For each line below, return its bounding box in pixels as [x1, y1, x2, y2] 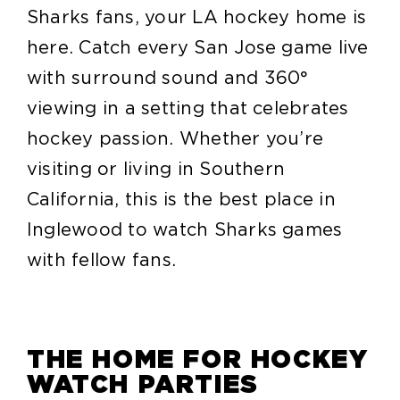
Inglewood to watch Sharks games [26, 219, 343, 241]
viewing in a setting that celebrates [26, 97, 349, 120]
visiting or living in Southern [26, 158, 286, 180]
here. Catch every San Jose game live [26, 37, 369, 59]
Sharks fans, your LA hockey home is [26, 6, 367, 29]
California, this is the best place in [26, 188, 336, 211]
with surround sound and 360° [26, 67, 309, 89]
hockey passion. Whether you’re [26, 128, 324, 150]
